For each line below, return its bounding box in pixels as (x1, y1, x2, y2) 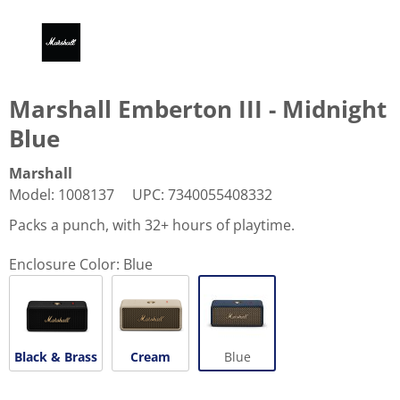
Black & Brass (14, 347, 97, 365)
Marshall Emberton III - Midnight (9, 92, 387, 125)
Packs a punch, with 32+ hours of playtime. (9, 214, 295, 235)
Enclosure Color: (9, 254, 120, 274)
